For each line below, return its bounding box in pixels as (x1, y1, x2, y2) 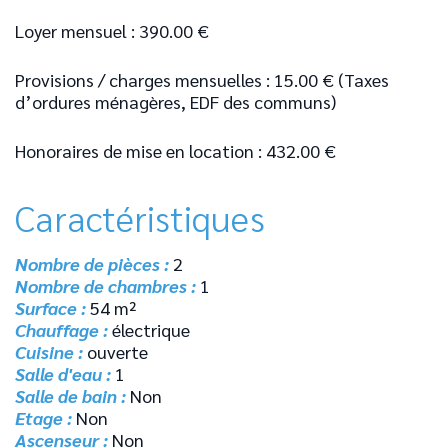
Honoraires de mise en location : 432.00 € (15, 138, 336, 162)
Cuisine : (15, 339, 87, 363)
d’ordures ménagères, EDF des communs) (15, 89, 336, 113)
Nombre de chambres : (15, 273, 200, 297)
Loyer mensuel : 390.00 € (15, 18, 209, 42)
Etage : (15, 405, 76, 429)
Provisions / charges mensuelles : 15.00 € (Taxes (15, 67, 389, 91)
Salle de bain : (15, 383, 130, 407)
